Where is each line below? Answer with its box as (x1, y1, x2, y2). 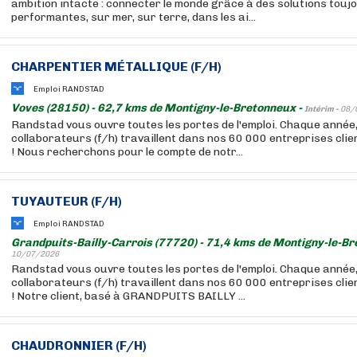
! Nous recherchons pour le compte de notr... (11, 145, 243, 159)
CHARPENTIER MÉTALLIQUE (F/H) (11, 59, 222, 74)
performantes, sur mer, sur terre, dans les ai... (11, 10, 256, 24)
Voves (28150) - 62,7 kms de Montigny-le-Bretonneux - (11, 101, 304, 115)
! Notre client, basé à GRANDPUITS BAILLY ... (11, 289, 245, 303)
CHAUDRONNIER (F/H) (11, 338, 147, 353)
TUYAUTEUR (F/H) (11, 194, 122, 209)
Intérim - (304, 104, 340, 114)
